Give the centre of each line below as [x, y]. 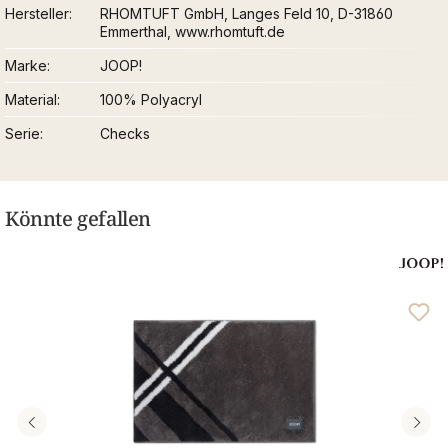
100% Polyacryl [151, 100]
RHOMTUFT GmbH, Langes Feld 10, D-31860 [247, 14]
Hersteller [37, 14]
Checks [125, 134]
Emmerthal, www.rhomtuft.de [193, 32]
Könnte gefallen [78, 219]
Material [31, 100]
